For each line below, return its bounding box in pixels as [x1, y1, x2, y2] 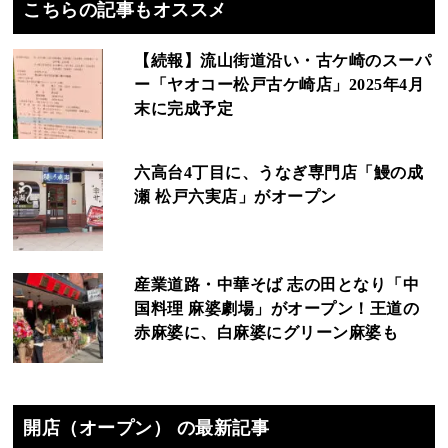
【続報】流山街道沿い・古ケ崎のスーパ [134, 52, 432, 70]
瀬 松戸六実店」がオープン [134, 188, 337, 206]
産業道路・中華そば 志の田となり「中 [134, 276, 420, 294]
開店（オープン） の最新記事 [23, 418, 270, 439]
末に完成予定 [134, 100, 234, 118]
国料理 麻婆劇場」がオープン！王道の [134, 300, 420, 318]
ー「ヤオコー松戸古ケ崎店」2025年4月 [134, 76, 425, 94]
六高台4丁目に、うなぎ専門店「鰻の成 [134, 164, 424, 182]
